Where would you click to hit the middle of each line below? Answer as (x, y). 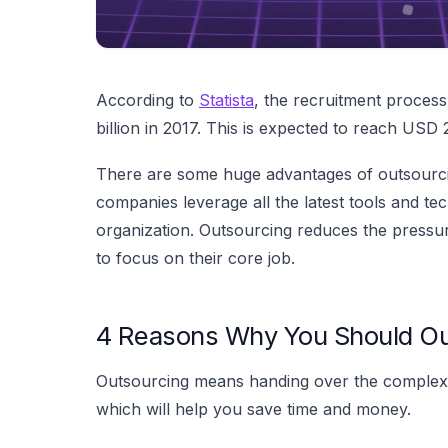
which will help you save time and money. (253, 408)
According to (147, 99)
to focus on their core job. (195, 257)
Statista (226, 99)
